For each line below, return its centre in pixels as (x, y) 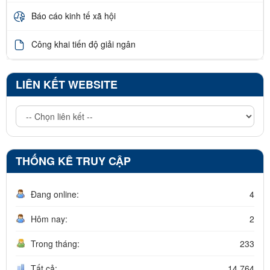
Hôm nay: (49, 218)
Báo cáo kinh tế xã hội (74, 16)
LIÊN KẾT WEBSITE (67, 84)
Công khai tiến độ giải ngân (83, 44)
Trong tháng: (55, 243)
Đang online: (55, 194)
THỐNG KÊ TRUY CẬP (73, 161)
